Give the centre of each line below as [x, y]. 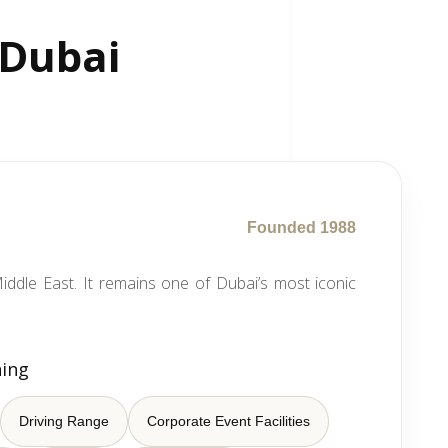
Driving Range [64, 421]
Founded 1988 [302, 227]
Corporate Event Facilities [229, 421]
